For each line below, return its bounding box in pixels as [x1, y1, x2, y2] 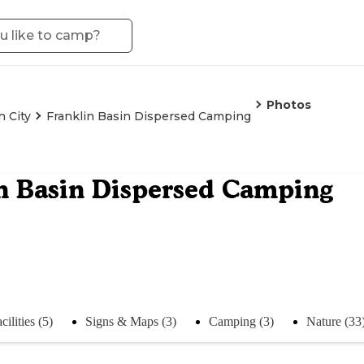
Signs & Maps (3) [85, 314, 176, 328]
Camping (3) [209, 314, 274, 328]
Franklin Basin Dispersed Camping [46, 109, 251, 123]
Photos [266, 97, 311, 112]
